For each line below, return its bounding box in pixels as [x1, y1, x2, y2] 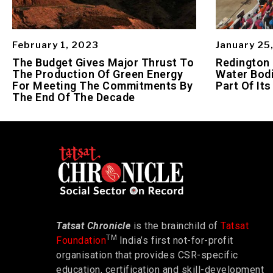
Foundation [56, 235, 106, 247]
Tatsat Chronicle [56, 220, 130, 232]
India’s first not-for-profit [119, 235, 233, 247]
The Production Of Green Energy [12, 67, 183, 80]
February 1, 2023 [12, 39, 99, 51]
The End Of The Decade [12, 90, 135, 104]
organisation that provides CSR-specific [56, 249, 238, 261]
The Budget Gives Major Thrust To [12, 55, 194, 69]
